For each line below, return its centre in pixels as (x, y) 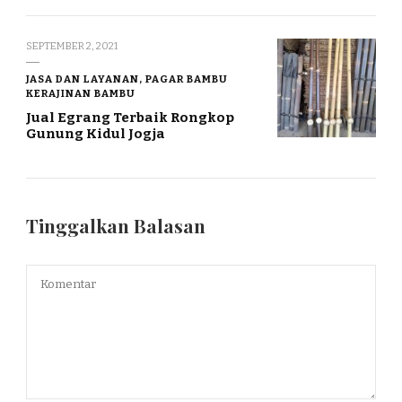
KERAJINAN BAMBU (81, 94)
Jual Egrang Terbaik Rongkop (130, 118)
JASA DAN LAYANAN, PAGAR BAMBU (127, 79)
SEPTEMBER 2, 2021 (72, 46)
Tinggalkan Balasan (118, 226)
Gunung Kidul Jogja (96, 134)
